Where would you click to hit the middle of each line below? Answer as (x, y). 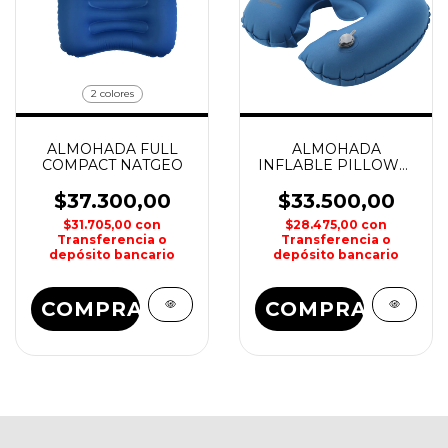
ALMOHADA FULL (112, 149)
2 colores (112, 93)
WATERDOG (336, 181)
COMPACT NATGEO (112, 165)
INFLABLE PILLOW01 (336, 165)
